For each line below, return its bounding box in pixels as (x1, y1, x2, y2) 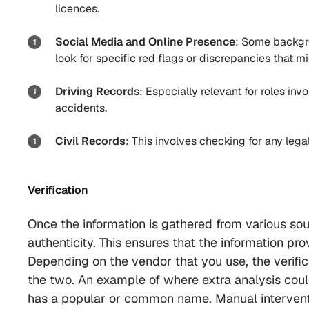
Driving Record (55, 83, 134, 99)
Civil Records (55, 133, 126, 148)
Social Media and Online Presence (55, 34, 235, 49)
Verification (28, 182, 88, 197)
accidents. (55, 100, 107, 115)
